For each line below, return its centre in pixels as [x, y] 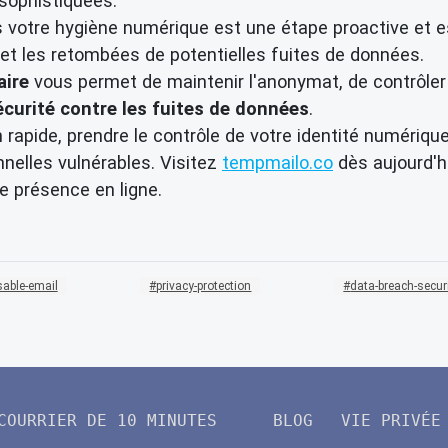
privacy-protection [204, 285]
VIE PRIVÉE [391, 421]
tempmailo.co [277, 162]
